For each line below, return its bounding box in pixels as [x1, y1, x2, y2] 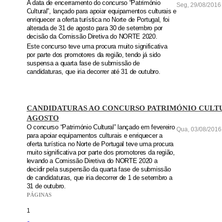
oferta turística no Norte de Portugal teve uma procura [26, 141, 174, 148]
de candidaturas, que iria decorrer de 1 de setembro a [26, 174, 172, 182]
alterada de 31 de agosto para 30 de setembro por [26, 24, 163, 32]
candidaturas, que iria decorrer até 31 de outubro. [26, 68, 161, 75]
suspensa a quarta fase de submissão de [26, 59, 140, 67]
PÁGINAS [26, 192, 52, 198]
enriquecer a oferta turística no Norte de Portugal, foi [26, 16, 169, 23]
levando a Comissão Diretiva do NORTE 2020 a [26, 158, 158, 165]
